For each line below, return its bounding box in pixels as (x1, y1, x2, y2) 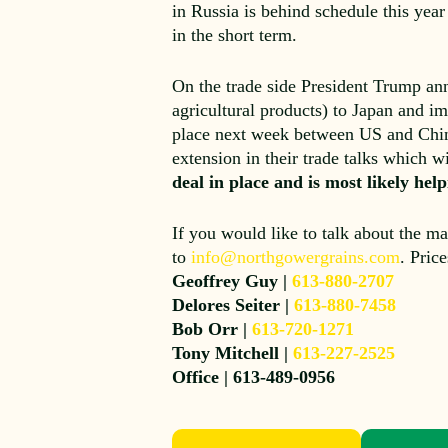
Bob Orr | (172, 319, 253, 339)
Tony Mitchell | (172, 343, 294, 363)
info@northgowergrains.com (191, 247, 401, 267)
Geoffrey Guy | (172, 271, 293, 291)
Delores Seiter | (172, 295, 295, 315)
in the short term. (172, 25, 298, 45)
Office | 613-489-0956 (172, 367, 336, 387)
